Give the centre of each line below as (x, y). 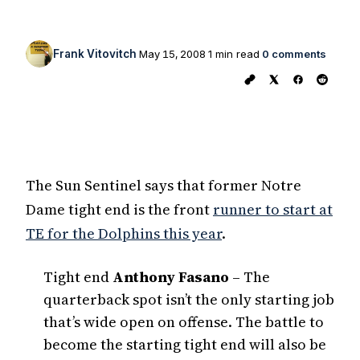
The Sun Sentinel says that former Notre (164, 185)
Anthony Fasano (171, 277)
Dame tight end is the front (119, 209)
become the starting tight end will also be (185, 345)
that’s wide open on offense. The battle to (184, 322)
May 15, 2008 (172, 54)
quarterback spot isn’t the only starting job (189, 300)
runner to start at (273, 209)
